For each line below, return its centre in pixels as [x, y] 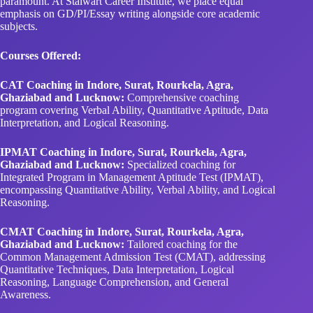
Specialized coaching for [180, 129]
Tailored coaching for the [181, 208]
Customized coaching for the [189, 300]
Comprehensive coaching [182, 61]
